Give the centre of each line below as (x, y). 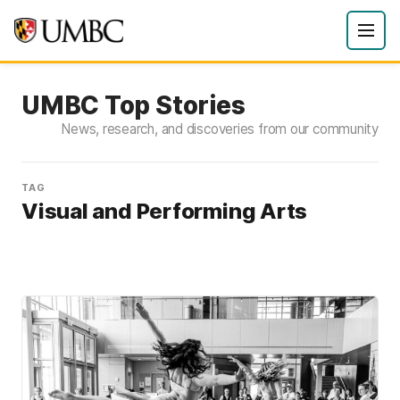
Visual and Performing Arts (165, 211)
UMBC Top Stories (133, 105)
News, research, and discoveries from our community (220, 129)
